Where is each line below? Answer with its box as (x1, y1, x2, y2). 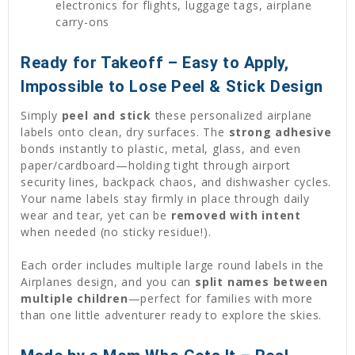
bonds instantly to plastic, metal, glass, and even (21, 140, 301, 156)
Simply (21, 107, 62, 123)
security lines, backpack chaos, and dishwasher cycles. (21, 174, 332, 189)
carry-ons (55, 14, 110, 29)
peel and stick (61, 107, 151, 123)
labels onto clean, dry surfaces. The (21, 124, 229, 139)
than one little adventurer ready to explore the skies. (21, 307, 323, 323)
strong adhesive (228, 124, 332, 139)
